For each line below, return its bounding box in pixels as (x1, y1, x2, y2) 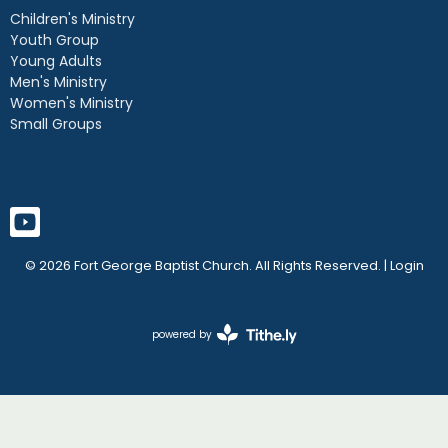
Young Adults (10, 51, 102, 72)
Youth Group (10, 30, 99, 51)
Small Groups (10, 114, 102, 135)
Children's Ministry (10, 9, 135, 30)
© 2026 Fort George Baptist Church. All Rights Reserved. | (24, 256, 390, 276)
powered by (151, 327, 212, 343)
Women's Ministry (10, 93, 133, 114)
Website (222, 333, 265, 349)
